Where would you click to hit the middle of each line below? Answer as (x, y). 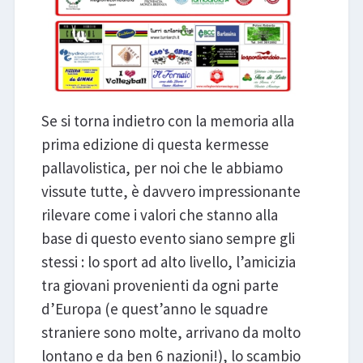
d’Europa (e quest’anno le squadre (154, 308)
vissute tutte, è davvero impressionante (171, 191)
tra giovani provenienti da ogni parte (160, 285)
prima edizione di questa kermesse (155, 144)
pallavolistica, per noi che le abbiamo (162, 167)
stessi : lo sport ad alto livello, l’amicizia (168, 261)
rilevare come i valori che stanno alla (159, 214)
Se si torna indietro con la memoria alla (167, 120)
